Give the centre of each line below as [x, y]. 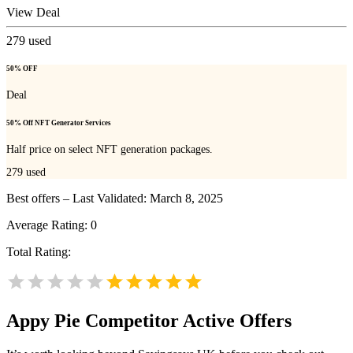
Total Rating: [39, 252]
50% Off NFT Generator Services [59, 123]
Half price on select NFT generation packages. [110, 149]
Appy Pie [43, 321]
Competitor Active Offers [186, 321]
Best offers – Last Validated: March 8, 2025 [115, 199]
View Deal [33, 12]
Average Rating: [48, 225]
